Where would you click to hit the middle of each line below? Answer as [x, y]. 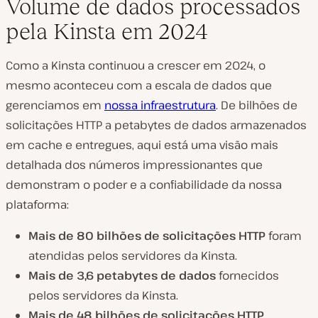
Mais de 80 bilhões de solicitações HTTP [147, 236]
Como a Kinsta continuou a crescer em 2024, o [136, 65]
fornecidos [247, 275]
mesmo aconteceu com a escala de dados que [139, 85]
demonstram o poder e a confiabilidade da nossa [144, 185]
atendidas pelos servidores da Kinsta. [133, 256]
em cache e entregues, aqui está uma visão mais [142, 145]
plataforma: [37, 204]
